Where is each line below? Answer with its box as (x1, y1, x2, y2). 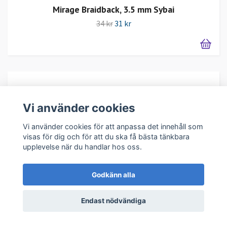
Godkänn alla (92, 170, 135, 179)
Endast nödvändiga (81, 197, 146, 205)
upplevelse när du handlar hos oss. (22, 142, 142, 151)
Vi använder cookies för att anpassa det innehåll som (22, 122, 203, 131)
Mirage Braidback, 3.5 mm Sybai (53, 4, 174, 16)
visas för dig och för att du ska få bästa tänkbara (22, 132, 190, 141)
